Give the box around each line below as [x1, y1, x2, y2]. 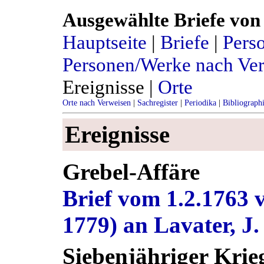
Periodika [184, 98, 216, 107]
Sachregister [137, 98, 178, 107]
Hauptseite [62, 31, 147, 53]
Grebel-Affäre [62, 159, 200, 185]
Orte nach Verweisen [62, 98, 131, 107]
